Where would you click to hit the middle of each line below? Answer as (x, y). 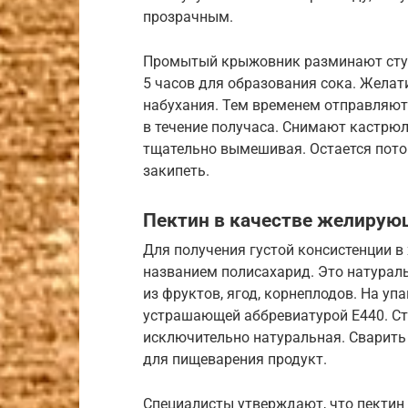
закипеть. (176, 170)
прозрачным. (188, 16)
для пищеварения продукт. (235, 360)
